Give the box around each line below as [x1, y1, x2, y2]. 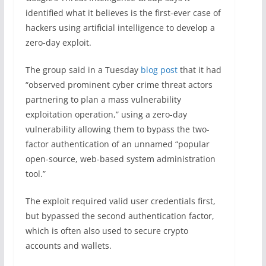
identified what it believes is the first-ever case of [25, 7, 221, 18]
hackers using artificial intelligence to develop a [25, 21, 215, 33]
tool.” [25, 167, 46, 179]
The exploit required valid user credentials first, [25, 195, 216, 207]
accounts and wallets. [25, 239, 112, 251]
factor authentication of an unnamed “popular [25, 138, 210, 150]
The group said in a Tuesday [25, 64, 141, 75]
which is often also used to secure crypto [25, 224, 188, 236]
